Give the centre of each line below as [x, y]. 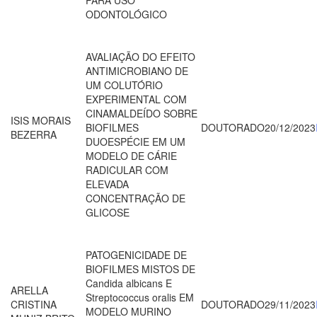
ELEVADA [107, 184]
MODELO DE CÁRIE [131, 155]
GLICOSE [108, 212]
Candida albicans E [129, 283]
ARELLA [29, 290]
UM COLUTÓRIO [124, 85]
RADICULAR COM [127, 169]
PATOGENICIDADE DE [136, 254]
